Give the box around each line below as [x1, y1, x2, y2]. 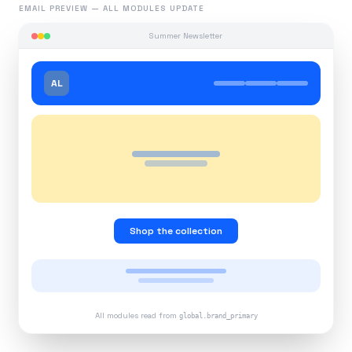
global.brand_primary [178, 312, 258, 320]
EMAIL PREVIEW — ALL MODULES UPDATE [19, 3, 204, 13]
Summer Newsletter [148, 31, 222, 41]
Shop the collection [130, 225, 222, 237]
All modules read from [94, 310, 177, 321]
